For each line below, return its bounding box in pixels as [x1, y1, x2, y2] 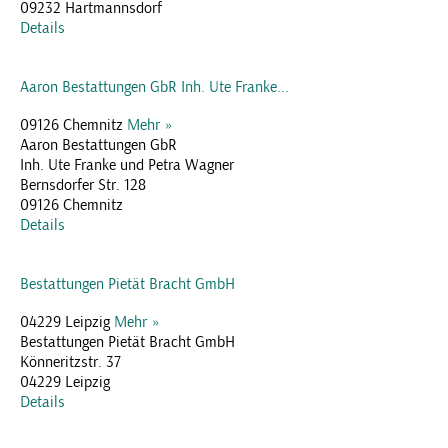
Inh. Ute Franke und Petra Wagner [20, 154, 234, 175]
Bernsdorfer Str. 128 [20, 174, 146, 195]
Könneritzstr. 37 [20, 351, 121, 372]
